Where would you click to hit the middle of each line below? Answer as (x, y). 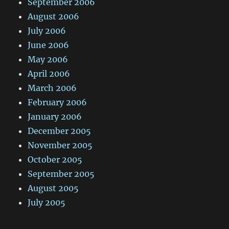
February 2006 (58, 102)
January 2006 (55, 117)
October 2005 (55, 160)
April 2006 (49, 74)
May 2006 (48, 60)
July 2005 (47, 203)
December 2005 (60, 131)
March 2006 (52, 88)
